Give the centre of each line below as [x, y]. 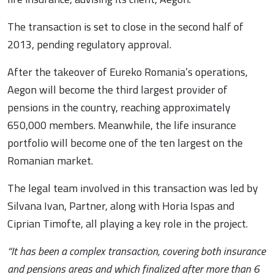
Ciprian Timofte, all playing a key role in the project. [128, 224]
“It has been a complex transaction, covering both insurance [136, 251]
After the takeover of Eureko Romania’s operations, [128, 72]
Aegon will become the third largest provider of [117, 90]
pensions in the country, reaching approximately [119, 108]
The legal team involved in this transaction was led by [133, 188]
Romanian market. [50, 161]
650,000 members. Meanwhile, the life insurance [122, 125]
